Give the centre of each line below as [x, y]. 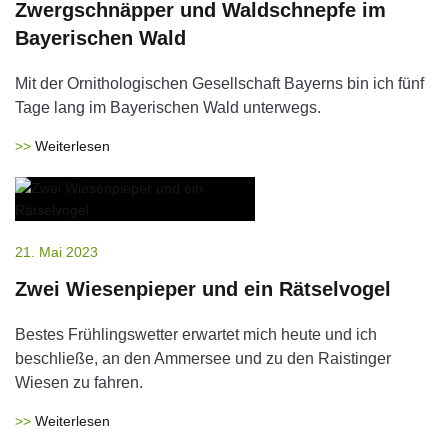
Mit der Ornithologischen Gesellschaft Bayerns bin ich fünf [219, 83]
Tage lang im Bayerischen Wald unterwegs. [168, 107]
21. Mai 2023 [56, 252]
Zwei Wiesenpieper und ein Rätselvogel [203, 289]
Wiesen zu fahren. [79, 382]
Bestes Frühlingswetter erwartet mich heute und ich [196, 334]
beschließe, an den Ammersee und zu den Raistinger [203, 358]
